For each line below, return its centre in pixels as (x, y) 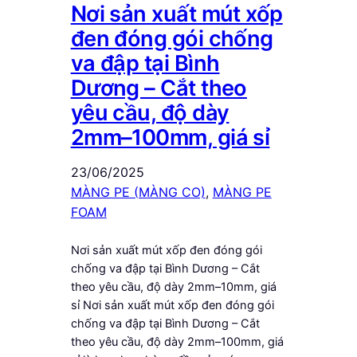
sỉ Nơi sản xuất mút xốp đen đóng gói (172, 306)
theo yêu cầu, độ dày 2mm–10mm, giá (173, 287)
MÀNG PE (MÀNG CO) (138, 192)
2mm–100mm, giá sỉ (170, 138)
